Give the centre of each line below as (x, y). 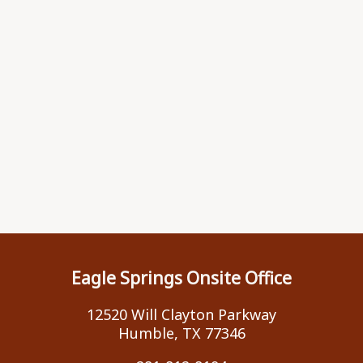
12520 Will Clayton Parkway (181, 314)
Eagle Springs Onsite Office (181, 277)
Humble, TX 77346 (181, 333)
